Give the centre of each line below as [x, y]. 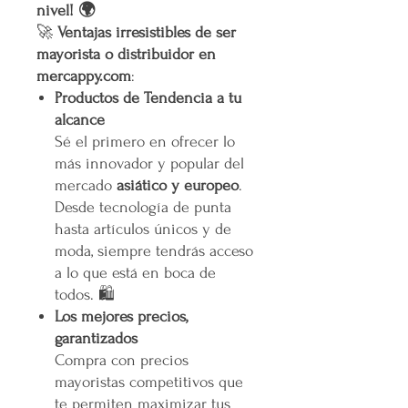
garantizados [96, 338]
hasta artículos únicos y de [143, 229]
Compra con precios [122, 360]
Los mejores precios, [121, 316]
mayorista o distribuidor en [126, 54]
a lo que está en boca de [135, 272]
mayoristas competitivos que [149, 382]
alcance [80, 119]
